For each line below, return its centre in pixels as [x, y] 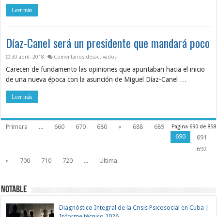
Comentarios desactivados [85, 56]
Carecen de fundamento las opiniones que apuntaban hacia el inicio [106, 69]
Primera [17, 126]
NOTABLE [14, 190]
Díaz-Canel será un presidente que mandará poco [108, 42]
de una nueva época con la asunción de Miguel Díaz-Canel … [96, 79]
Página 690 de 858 [194, 126]
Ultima [108, 160]
